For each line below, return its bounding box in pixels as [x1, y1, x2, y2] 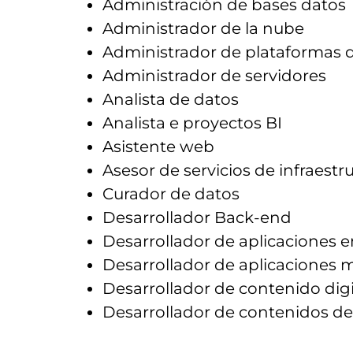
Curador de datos [102, 184, 240, 203]
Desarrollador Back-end [102, 208, 292, 227]
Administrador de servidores [102, 66, 326, 85]
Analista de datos [102, 90, 239, 109]
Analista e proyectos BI [102, 113, 282, 132]
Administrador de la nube [102, 19, 304, 38]
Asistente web [102, 137, 214, 156]
